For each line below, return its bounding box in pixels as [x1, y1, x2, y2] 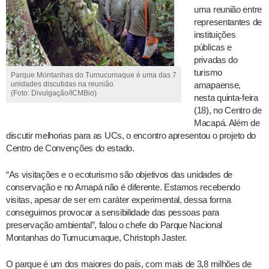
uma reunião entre [194, 4, 262, 15]
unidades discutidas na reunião [11, 80, 114, 89]
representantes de [194, 17, 262, 28]
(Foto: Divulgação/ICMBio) [11, 89, 97, 98]
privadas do [194, 55, 238, 65]
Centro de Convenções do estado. [6, 143, 134, 154]
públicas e [194, 42, 232, 53]
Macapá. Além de [194, 118, 260, 128]
